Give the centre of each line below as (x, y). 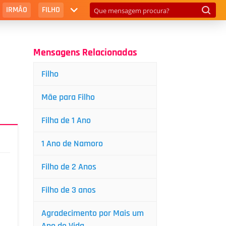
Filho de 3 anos (69, 190)
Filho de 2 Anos (69, 167)
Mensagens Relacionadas (85, 52)
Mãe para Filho (68, 97)
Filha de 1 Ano (66, 120)
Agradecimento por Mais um (93, 213)
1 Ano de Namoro (72, 144)
